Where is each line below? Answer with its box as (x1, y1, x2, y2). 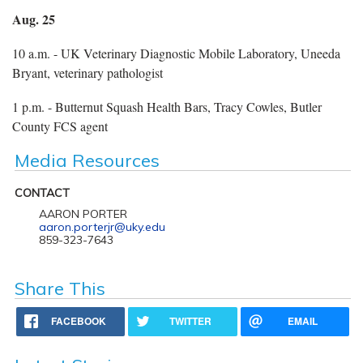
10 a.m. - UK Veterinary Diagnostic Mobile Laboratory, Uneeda (12, 44, 340, 62)
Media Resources (14, 148, 160, 172)
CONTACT (14, 185, 70, 200)
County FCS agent (12, 117, 108, 135)
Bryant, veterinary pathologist (12, 63, 163, 81)
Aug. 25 (12, 9, 55, 28)
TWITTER (169, 313, 212, 328)
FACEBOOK (51, 313, 107, 328)
